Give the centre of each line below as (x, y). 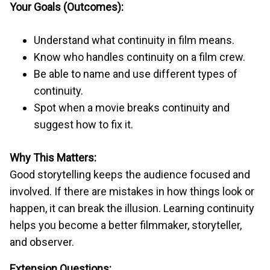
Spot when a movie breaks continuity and (132, 108)
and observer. (42, 242)
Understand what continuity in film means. (134, 40)
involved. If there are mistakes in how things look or (132, 192)
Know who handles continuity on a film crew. (140, 57)
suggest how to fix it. (83, 125)
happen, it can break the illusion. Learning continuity (132, 209)
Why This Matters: (53, 158)
